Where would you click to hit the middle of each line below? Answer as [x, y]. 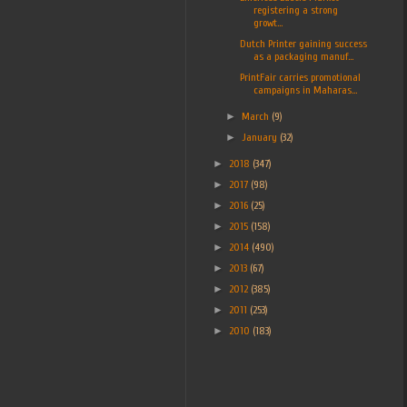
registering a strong [295, 10]
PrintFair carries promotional [300, 77]
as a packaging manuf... [303, 56]
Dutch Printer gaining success [303, 43]
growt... [268, 22]
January [261, 137]
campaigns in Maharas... [305, 89]
